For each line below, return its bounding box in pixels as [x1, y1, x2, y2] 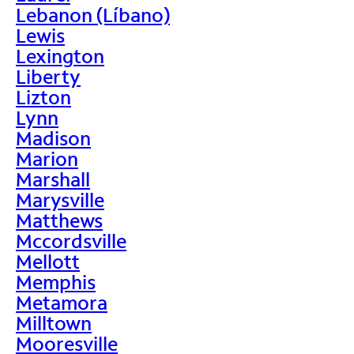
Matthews [16, 207, 103, 232]
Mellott [16, 248, 80, 273]
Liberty [16, 63, 81, 88]
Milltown [16, 310, 92, 335]
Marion [16, 145, 78, 171]
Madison [16, 125, 91, 150]
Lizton [16, 84, 71, 109]
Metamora [16, 289, 107, 314]
